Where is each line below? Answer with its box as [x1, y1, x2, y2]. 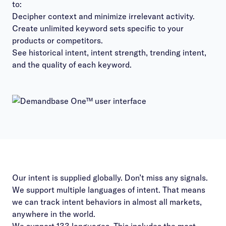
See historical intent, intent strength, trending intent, [12, 47, 206, 58]
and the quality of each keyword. [12, 60, 132, 70]
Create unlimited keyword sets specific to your [12, 23, 184, 33]
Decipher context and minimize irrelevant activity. [12, 11, 195, 21]
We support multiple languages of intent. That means [12, 185, 205, 195]
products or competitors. [12, 35, 103, 45]
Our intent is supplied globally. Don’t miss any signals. [12, 173, 208, 183]
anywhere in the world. [12, 209, 95, 219]
